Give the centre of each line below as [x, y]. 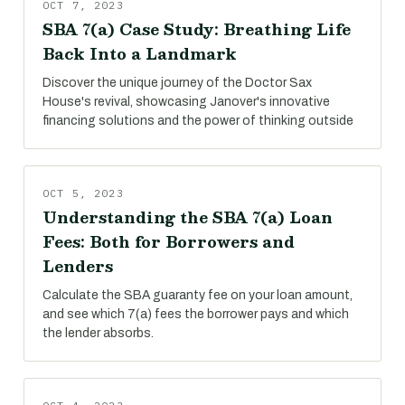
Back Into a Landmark [140, 53]
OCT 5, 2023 [83, 193]
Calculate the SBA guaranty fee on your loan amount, [198, 295]
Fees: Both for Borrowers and [169, 241]
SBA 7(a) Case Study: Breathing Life [197, 29]
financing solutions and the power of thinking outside [198, 121]
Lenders [78, 266]
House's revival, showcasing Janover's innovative [186, 102]
